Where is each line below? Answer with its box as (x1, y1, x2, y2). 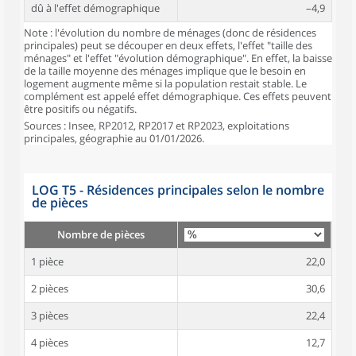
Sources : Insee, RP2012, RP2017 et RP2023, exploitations (24, 118, 289, 133)
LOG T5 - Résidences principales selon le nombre (32, 181, 324, 199)
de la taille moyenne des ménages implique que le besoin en (24, 64, 306, 78)
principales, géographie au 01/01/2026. (24, 131, 204, 145)
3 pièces (31, 308, 68, 323)
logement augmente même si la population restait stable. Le (24, 76, 307, 91)
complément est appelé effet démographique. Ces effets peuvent (24, 89, 331, 103)
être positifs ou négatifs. (24, 102, 137, 116)
